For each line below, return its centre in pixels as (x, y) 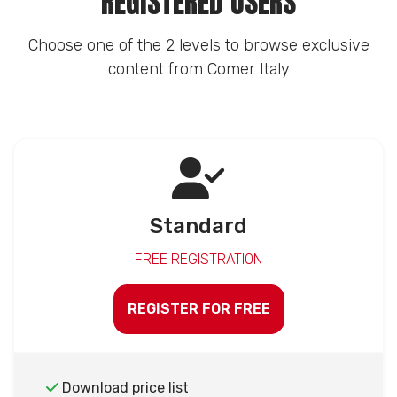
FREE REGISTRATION (198, 259)
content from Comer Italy (198, 69)
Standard (198, 226)
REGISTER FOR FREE (198, 308)
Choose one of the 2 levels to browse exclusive (198, 45)
